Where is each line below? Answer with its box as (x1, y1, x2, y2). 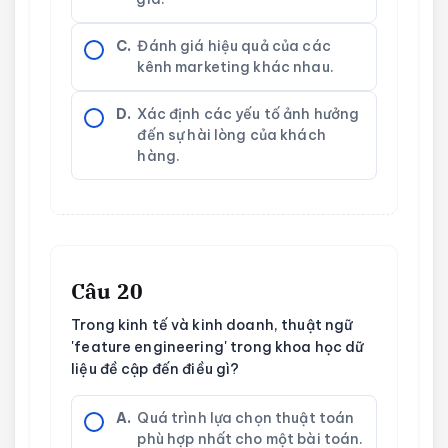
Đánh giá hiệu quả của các (137, 37, 331, 56)
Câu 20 (71, 277, 143, 306)
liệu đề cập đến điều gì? (71, 360, 240, 379)
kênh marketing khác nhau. (137, 58, 334, 77)
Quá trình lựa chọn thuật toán (137, 409, 355, 428)
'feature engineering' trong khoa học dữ (71, 338, 364, 357)
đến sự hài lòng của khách (137, 126, 326, 145)
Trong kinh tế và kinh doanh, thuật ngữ (71, 316, 353, 335)
